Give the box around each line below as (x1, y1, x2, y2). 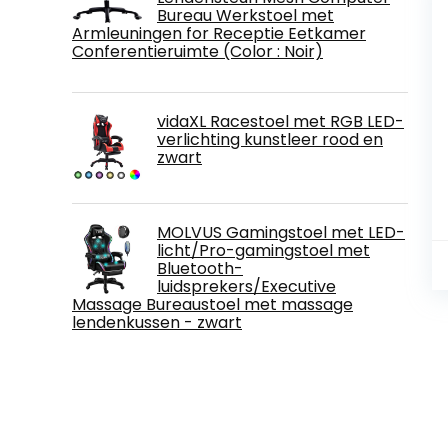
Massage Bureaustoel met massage (72, 293, 353, 317)
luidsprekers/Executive (157, 275, 336, 299)
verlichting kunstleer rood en (157, 128, 383, 152)
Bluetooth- (157, 257, 243, 281)
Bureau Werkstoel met (157, 4, 334, 28)
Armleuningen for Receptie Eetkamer (72, 22, 366, 46)
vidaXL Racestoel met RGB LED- (157, 110, 404, 134)
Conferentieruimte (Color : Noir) (72, 40, 323, 64)
